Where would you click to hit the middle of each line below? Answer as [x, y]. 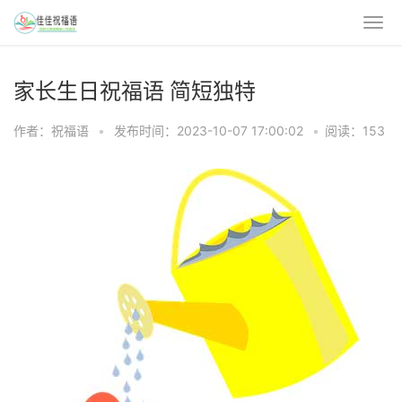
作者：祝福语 [51, 131]
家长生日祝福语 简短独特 [135, 91]
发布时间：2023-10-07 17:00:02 [210, 131]
